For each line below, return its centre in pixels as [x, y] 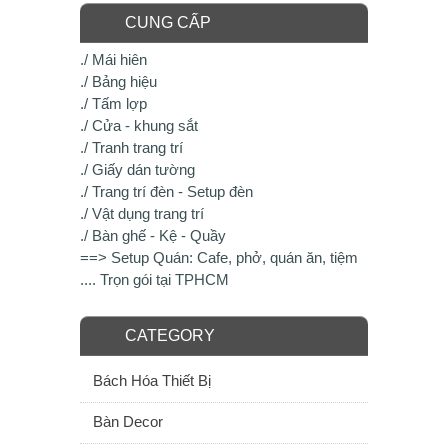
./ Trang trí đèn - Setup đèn [166, 191]
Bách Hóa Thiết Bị [152, 380]
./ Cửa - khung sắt [139, 125]
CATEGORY [170, 335]
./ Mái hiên [113, 59]
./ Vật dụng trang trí [142, 213]
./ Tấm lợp [113, 103]
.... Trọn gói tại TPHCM [154, 279]
